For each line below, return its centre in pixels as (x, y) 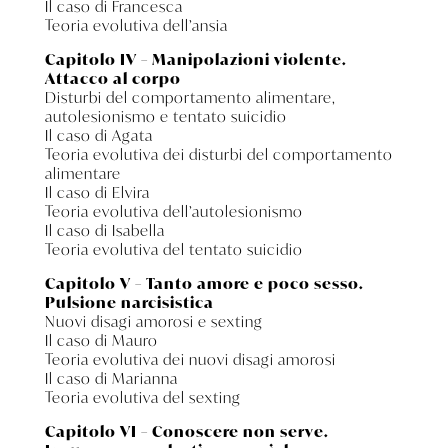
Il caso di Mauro (101, 339)
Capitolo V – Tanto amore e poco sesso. (204, 282)
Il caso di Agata (98, 134)
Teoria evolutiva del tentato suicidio (173, 248)
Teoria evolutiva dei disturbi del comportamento (218, 153)
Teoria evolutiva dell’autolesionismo (173, 210)
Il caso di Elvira (97, 191)
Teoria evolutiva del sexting (142, 396)
